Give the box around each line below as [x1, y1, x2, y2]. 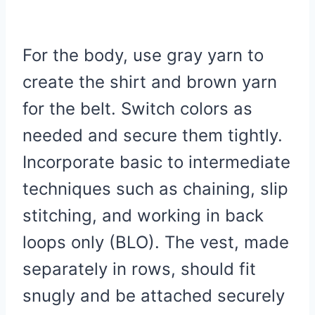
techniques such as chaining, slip [22, 178, 288, 199]
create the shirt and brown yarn [22, 71, 277, 92]
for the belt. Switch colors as [22, 98, 252, 119]
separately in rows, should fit [22, 258, 256, 279]
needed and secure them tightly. [22, 124, 283, 146]
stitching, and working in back [22, 205, 264, 226]
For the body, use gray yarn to [22, 44, 264, 65]
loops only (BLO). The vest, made [22, 231, 289, 252]
